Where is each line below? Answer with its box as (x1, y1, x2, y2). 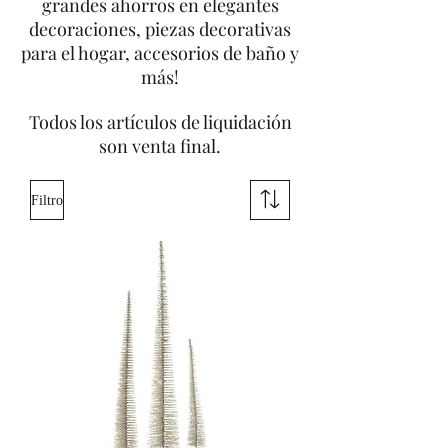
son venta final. (99, 134, 221, 158)
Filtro (31, 192, 63, 208)
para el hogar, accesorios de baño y (21, 41, 299, 65)
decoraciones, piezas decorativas (29, 17, 291, 41)
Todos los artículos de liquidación (28, 110, 292, 134)
